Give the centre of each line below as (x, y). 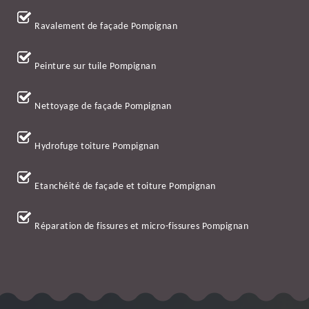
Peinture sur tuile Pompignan (95, 67)
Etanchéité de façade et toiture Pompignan (125, 187)
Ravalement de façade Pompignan (106, 27)
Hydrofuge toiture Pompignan (97, 147)
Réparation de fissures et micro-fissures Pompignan (141, 227)
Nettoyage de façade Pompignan (103, 107)
